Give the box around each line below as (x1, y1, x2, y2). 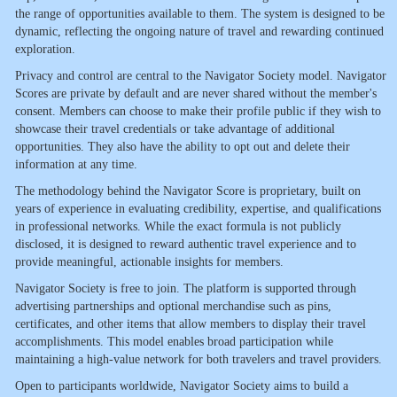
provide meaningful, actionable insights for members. (15, 255, 284, 269)
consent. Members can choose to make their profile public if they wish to (15, 105, 381, 119)
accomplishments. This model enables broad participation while (15, 335, 333, 349)
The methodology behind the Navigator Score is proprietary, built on (15, 184, 361, 198)
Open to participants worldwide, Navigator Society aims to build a (15, 379, 348, 393)
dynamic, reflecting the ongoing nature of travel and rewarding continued (15, 25, 384, 39)
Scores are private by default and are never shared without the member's (15, 87, 377, 101)
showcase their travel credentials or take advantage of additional (15, 122, 335, 136)
